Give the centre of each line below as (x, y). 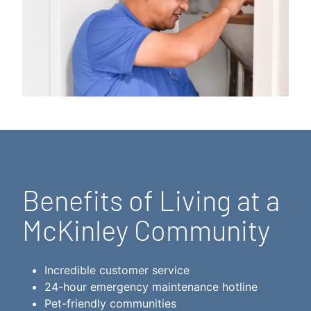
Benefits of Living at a (151, 200)
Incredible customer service (117, 270)
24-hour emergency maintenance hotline (151, 287)
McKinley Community (146, 230)
